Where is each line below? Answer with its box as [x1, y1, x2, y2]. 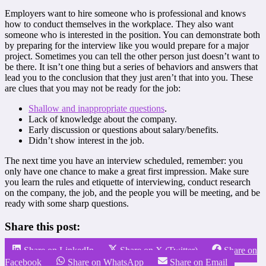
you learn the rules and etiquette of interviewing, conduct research [5, 176, 251, 187]
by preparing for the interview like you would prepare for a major [5, 40, 249, 50]
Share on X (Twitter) [120, 245, 198, 256]
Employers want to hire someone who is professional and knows [5, 8, 246, 18]
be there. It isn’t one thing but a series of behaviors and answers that [5, 61, 258, 72]
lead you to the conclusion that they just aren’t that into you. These [5, 72, 253, 83]
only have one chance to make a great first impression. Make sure [5, 166, 249, 176]
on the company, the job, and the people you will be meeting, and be [5, 187, 260, 198]
